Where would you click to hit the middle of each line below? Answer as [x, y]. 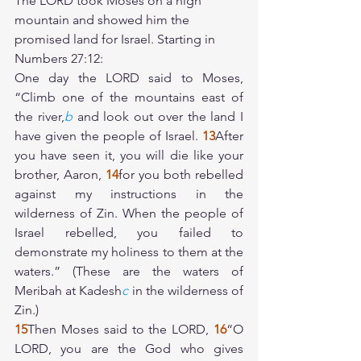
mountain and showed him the [104, 20]
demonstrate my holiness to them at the [129, 252]
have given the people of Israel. [108, 136]
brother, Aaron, [60, 174]
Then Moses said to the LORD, [120, 329]
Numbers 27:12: [59, 58]
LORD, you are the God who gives [129, 349]
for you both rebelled [181, 174]
